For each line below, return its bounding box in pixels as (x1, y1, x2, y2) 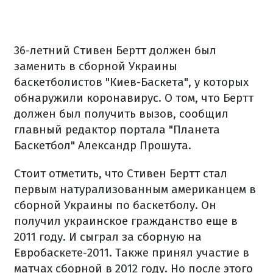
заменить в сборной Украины (14, 59, 177, 73)
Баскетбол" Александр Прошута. (14, 138, 191, 152)
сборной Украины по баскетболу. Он (14, 198, 216, 212)
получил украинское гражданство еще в (14, 214, 238, 228)
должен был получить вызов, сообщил (14, 107, 229, 121)
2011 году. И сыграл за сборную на (14, 230, 202, 244)
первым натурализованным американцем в (14, 182, 256, 196)
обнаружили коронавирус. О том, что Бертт (14, 91, 253, 105)
